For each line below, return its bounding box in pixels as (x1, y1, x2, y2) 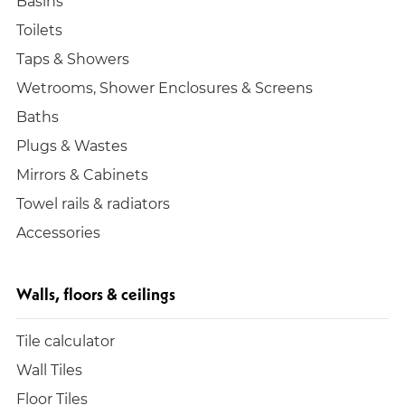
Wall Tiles (16, 360, 82, 380)
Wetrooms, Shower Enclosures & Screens (16, 78, 313, 98)
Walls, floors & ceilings (16, 284, 175, 306)
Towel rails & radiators (16, 193, 170, 213)
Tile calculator (16, 331, 115, 351)
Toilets (16, 20, 62, 40)
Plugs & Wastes (16, 136, 127, 155)
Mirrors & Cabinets (16, 165, 148, 184)
